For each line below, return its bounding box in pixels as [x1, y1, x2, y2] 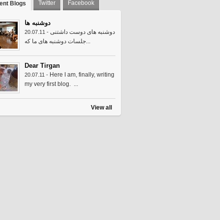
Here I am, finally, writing [50, 71, 114, 78]
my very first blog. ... [25, 81, 78, 87]
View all [91, 104, 112, 111]
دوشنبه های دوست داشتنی [50, 28, 115, 35]
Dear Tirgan [25, 62, 60, 69]
